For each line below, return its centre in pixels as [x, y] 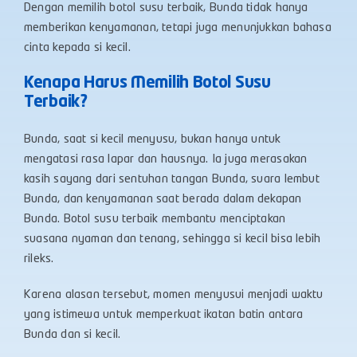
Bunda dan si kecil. [73, 335]
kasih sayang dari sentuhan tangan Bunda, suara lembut [172, 180]
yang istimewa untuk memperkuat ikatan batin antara [164, 315]
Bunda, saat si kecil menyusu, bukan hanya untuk [153, 140]
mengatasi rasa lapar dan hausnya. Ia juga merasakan [166, 160]
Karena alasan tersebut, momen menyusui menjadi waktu [174, 295]
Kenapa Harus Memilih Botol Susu [147, 84]
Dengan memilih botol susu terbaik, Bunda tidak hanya [166, 8]
